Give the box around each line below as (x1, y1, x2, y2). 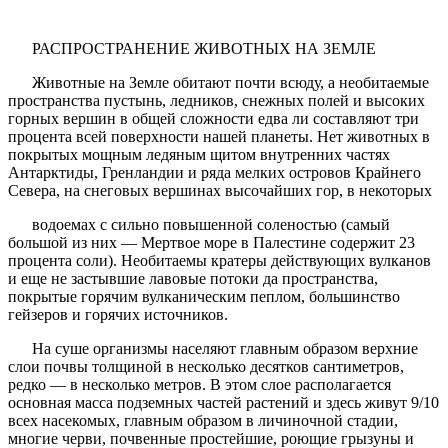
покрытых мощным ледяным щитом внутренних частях (8, 146, 390, 164)
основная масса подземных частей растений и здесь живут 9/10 (8, 394, 439, 412)
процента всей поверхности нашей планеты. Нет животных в (8, 128, 430, 146)
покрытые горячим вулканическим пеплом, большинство (8, 288, 400, 306)
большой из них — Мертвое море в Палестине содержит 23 (8, 234, 415, 252)
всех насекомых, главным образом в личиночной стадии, (8, 412, 398, 430)
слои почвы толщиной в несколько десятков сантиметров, (8, 358, 404, 376)
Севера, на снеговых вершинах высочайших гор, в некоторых (8, 182, 436, 200)
